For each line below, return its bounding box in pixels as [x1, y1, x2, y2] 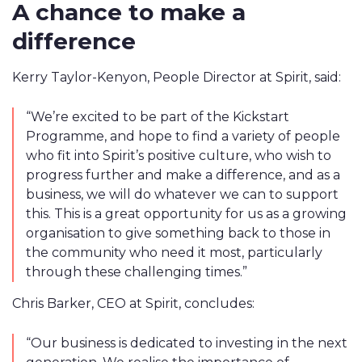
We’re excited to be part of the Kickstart [31, 109, 289, 124]
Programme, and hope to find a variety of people [26, 128, 340, 144]
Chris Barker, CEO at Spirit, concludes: [12, 296, 255, 311]
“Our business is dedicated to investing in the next [26, 335, 347, 351]
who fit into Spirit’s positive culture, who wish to [26, 148, 331, 163]
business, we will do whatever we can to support [26, 187, 339, 202]
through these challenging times [26, 264, 240, 280]
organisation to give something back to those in [26, 225, 330, 241]
